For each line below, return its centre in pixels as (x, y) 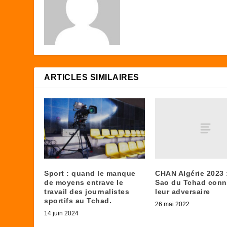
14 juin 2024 (62, 214)
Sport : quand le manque (90, 174)
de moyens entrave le (84, 183)
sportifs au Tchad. (78, 201)
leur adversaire (183, 192)
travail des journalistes (87, 192)
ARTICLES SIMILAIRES (92, 78)
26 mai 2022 (172, 204)
